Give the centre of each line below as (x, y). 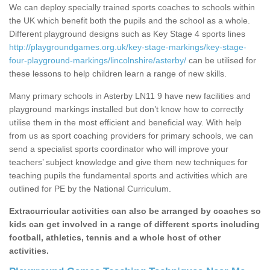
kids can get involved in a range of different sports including (134, 224)
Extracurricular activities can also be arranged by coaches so (135, 211)
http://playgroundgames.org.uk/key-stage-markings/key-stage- (128, 47)
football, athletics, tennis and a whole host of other (115, 238)
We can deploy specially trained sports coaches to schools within (132, 8)
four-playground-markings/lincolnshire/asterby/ (98, 61)
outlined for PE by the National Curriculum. (90, 189)
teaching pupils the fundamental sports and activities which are (128, 176)
